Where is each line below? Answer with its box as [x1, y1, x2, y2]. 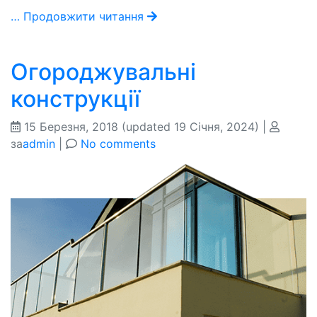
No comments [81, 137, 156, 151]
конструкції [11, 85, 140, 113]
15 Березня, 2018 [24, 120, 118, 134]
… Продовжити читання [11, 9, 147, 24]
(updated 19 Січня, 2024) [122, 120, 259, 134]
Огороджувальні [11, 58, 196, 86]
